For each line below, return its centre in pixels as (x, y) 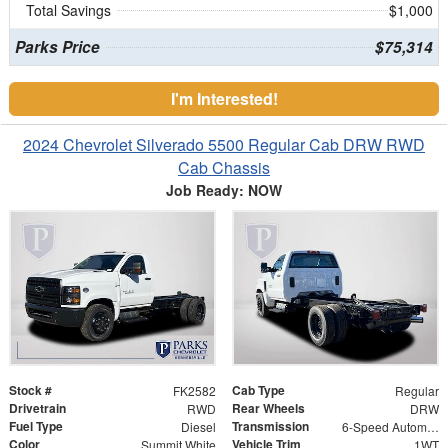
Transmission (270, 425)
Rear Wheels (268, 407)
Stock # (30, 389)
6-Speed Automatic (432, 426)
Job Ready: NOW (224, 189)
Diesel (198, 426)
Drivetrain (37, 407)
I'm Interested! (224, 98)
